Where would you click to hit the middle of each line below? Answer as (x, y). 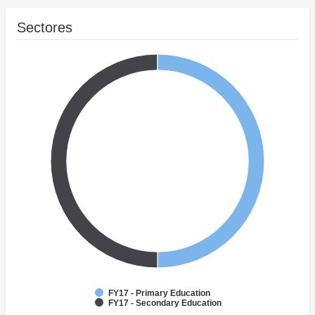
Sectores (45, 28)
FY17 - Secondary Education (165, 303)
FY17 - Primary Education (159, 294)
